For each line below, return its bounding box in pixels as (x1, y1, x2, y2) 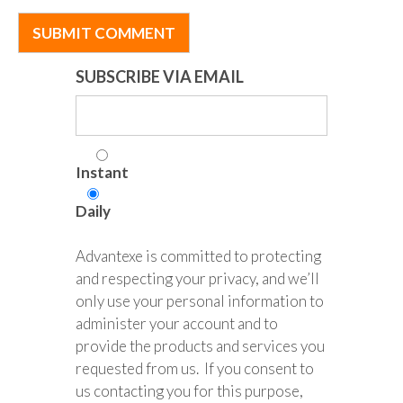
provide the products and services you (76, 336, 325, 356)
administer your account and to (76, 314, 278, 334)
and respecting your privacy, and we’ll (76, 269, 319, 289)
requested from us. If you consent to (76, 359, 314, 379)
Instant (76, 163, 129, 183)
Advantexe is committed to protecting (76, 246, 321, 266)
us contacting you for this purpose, (76, 381, 303, 401)
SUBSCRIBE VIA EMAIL (76, 67, 244, 87)
